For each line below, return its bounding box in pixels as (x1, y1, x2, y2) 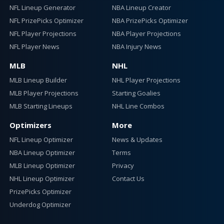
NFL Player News (9, 41, 59, 51)
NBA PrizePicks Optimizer (112, 15, 188, 25)
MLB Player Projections (9, 88, 78, 97)
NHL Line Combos (112, 101, 164, 110)
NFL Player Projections (9, 28, 76, 38)
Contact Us (112, 173, 144, 183)
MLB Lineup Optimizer (9, 160, 75, 170)
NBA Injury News (112, 41, 161, 51)
